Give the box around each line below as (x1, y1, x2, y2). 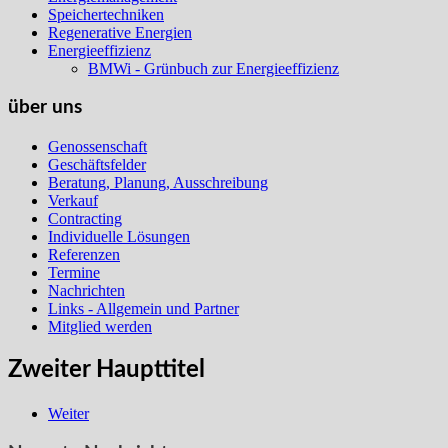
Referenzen (48, 246, 120, 264)
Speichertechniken (48, 5, 164, 23)
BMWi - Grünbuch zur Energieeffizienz (88, 59, 339, 77)
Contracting (48, 210, 122, 228)
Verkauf (48, 192, 98, 210)
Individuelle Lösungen (48, 228, 190, 246)
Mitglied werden (48, 318, 152, 336)
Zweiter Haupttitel (8, 357, 205, 382)
